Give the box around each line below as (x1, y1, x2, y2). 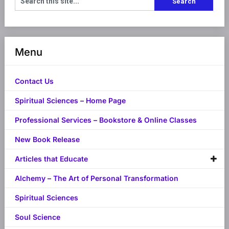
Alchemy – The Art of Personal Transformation (14, 174, 178, 183)
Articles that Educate (14, 154, 88, 164)
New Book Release (14, 135, 80, 144)
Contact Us (14, 77, 54, 86)
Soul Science (14, 213, 60, 222)
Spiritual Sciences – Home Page (14, 96, 126, 105)
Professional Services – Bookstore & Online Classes (14, 116, 197, 125)
